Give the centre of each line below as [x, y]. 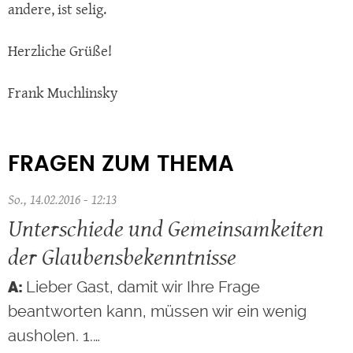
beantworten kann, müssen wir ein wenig [157, 311]
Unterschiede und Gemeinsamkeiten [166, 228]
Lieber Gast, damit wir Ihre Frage [143, 286]
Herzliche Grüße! [60, 51]
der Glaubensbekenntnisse [122, 256]
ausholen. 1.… [54, 335]
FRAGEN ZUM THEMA [121, 165]
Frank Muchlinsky [63, 93]
